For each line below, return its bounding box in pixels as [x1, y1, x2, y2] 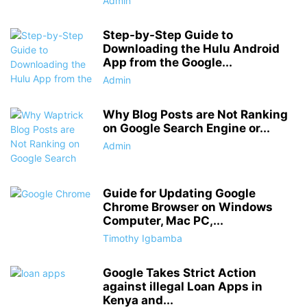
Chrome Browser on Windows [103, 200, 273, 214]
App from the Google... [103, 56, 232, 69]
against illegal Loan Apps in [103, 280, 262, 293]
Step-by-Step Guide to [103, 28, 233, 42]
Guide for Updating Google [103, 186, 256, 200]
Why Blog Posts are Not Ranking [103, 108, 288, 121]
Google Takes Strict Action [103, 266, 256, 280]
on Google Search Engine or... [103, 121, 270, 135]
